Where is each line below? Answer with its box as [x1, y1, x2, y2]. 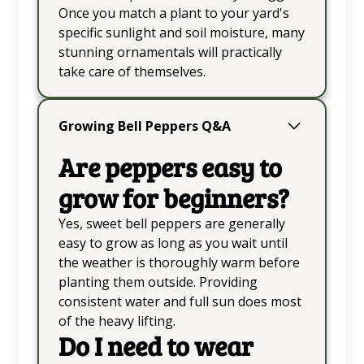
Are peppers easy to [58, 149, 282, 184]
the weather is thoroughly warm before [58, 253, 300, 271]
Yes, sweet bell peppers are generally [58, 214, 285, 232]
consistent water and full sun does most [58, 292, 301, 310]
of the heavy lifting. [58, 311, 175, 330]
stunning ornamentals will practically [58, 42, 282, 61]
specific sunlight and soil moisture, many [58, 23, 305, 41]
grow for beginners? [58, 180, 289, 215]
